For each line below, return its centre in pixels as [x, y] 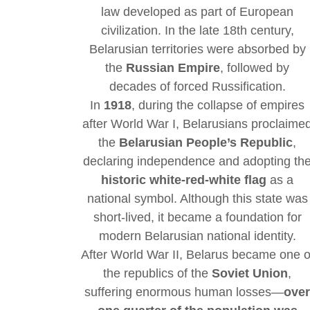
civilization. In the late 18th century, [197, 31]
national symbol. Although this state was [197, 199]
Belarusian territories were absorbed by [197, 49]
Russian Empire [173, 68]
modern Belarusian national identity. [197, 236]
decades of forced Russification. [197, 87]
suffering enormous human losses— [184, 292]
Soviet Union [250, 274]
